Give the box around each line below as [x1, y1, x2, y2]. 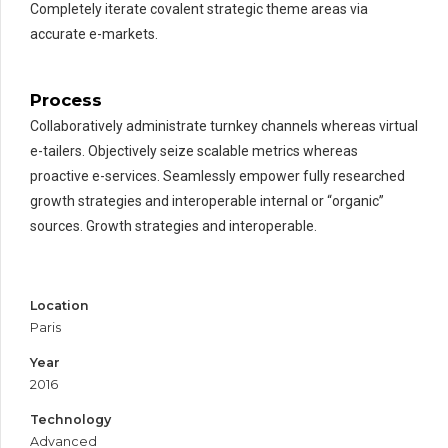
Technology [30, 411, 111, 427]
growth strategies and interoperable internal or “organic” [30, 193, 384, 210]
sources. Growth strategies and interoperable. [30, 218, 317, 235]
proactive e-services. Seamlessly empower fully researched [30, 168, 405, 185]
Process [30, 90, 102, 111]
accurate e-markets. [30, 26, 158, 43]
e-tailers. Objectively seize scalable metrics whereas [30, 143, 358, 160]
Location [30, 298, 89, 314]
